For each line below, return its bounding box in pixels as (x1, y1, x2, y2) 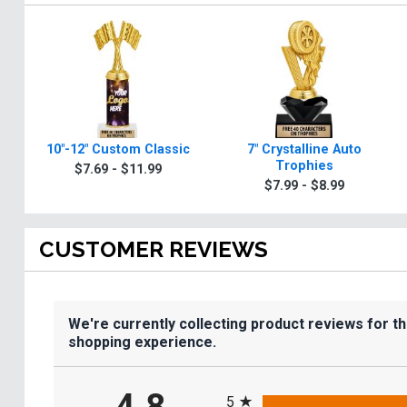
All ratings (225, 376, 289, 394)
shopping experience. (68, 333, 216, 352)
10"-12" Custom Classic (45, 142, 190, 158)
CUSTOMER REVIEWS (39, 236, 268, 263)
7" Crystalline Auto (246, 142, 362, 158)
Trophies (274, 158, 333, 174)
